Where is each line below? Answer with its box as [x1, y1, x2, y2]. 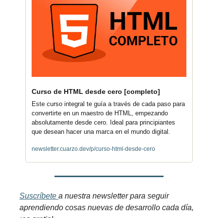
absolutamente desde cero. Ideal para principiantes [32, 118, 175, 126]
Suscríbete [19, 191, 58, 200]
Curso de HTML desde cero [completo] [32, 87, 160, 95]
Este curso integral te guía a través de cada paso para [32, 100, 185, 108]
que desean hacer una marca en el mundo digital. [32, 127, 170, 135]
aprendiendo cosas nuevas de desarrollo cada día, [19, 203, 194, 212]
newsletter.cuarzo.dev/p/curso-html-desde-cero [32, 145, 155, 152]
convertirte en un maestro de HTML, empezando [32, 109, 168, 117]
